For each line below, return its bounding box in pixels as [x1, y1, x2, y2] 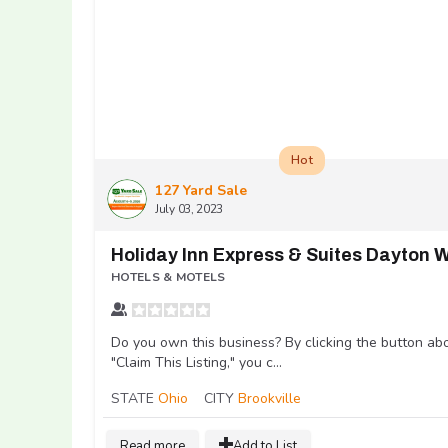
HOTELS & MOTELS [111, 268, 226, 285]
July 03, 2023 [155, 200, 224, 217]
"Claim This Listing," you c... [111, 352, 282, 372]
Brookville [238, 388, 301, 408]
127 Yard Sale [155, 180, 247, 200]
